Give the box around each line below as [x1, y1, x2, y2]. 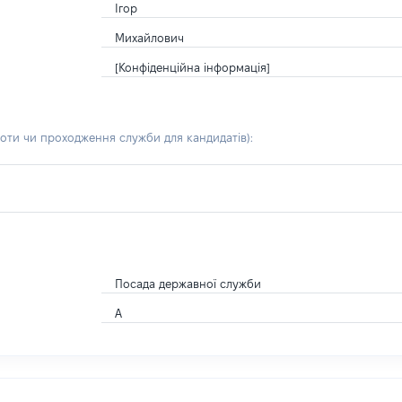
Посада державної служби [115, 277, 262, 290]
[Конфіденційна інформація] [115, 61, 271, 74]
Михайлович [115, 31, 185, 44]
